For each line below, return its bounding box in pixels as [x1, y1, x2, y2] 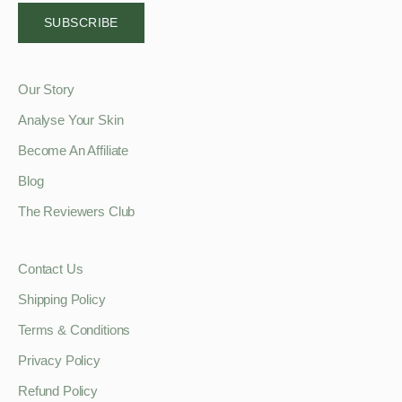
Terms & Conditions [18, 322, 131, 338]
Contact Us [18, 261, 83, 277]
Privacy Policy [18, 353, 100, 369]
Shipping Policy [18, 292, 106, 308]
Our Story [18, 82, 74, 98]
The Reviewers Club [18, 204, 135, 220]
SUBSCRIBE [44, 14, 118, 30]
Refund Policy [18, 383, 99, 399]
